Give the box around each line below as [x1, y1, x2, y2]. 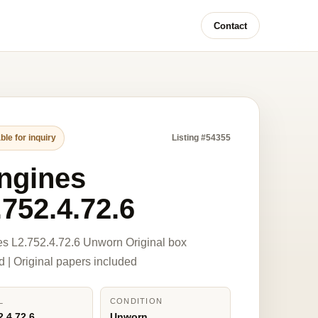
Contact [214, 20, 247, 31]
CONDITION [109, 297, 163, 305]
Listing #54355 [171, 133, 231, 143]
